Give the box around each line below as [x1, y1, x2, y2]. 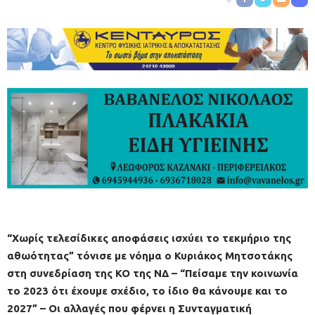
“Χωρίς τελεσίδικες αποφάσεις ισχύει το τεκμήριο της [7, 231, 291, 244]
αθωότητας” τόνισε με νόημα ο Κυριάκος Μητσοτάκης [7, 249, 292, 262]
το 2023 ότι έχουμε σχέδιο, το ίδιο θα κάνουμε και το [7, 284, 288, 297]
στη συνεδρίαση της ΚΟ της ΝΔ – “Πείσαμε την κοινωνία [7, 266, 298, 279]
